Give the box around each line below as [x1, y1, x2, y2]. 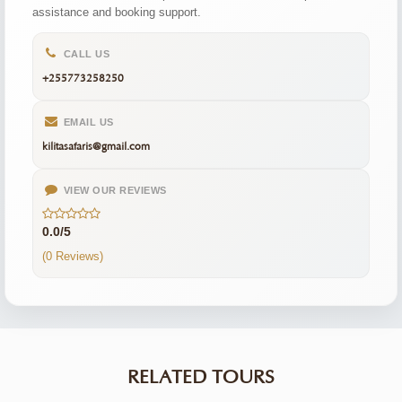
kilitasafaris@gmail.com [42, 141, 150, 153]
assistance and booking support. [32, 5, 201, 19]
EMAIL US [60, 117, 114, 127]
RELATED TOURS [127, 367, 275, 389]
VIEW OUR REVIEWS [60, 185, 167, 196]
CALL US [60, 48, 109, 59]
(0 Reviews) [42, 249, 103, 263]
